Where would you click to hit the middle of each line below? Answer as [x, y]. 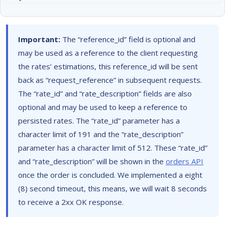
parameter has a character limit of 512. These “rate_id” [113, 148]
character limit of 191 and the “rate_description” [101, 134]
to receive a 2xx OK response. [71, 202]
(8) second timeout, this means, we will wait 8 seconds [113, 189]
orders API [185, 161]
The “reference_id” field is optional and [128, 39]
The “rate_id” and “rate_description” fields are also [105, 94]
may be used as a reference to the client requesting [108, 53]
